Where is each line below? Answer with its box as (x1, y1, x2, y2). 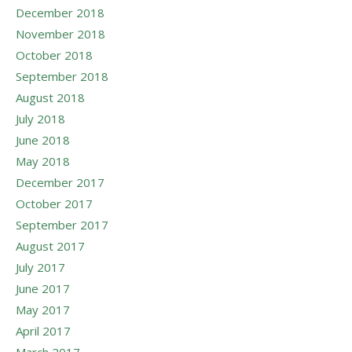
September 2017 (16, 217, 108, 233)
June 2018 (16, 132, 70, 148)
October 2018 (16, 47, 93, 63)
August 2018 (16, 90, 85, 105)
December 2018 (16, 5, 104, 20)
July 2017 (16, 259, 65, 275)
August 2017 (16, 238, 85, 254)
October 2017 (16, 196, 93, 211)
